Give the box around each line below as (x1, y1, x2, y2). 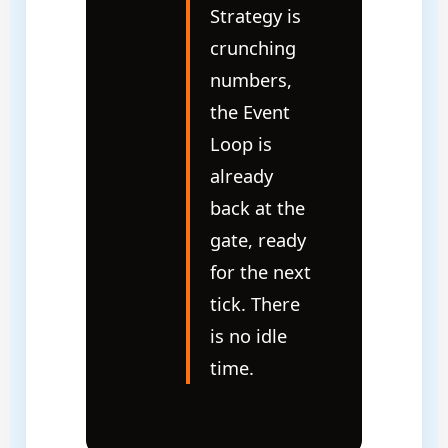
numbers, (209, 67, 292, 92)
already (209, 163, 273, 188)
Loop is (209, 131, 272, 156)
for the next (209, 259, 311, 284)
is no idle (209, 323, 287, 348)
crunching (209, 35, 296, 60)
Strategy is (209, 3, 301, 28)
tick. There (209, 291, 300, 316)
